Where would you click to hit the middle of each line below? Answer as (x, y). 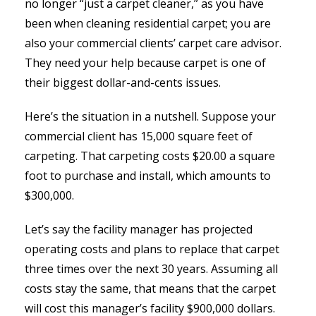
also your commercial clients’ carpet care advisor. (153, 43)
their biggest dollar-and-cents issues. (123, 83)
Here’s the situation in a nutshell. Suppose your (150, 117)
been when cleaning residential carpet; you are (148, 24)
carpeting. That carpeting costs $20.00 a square (150, 156)
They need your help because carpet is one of (145, 63)
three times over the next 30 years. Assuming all (151, 269)
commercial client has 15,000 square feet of (139, 136)
